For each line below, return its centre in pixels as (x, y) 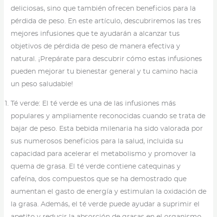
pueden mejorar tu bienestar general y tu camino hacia (104, 72)
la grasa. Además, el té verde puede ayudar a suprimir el (105, 205)
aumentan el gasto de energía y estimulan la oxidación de (108, 192)
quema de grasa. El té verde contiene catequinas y (95, 167)
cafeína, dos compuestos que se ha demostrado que (98, 179)
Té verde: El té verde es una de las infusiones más (93, 104)
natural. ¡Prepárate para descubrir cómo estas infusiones (106, 59)
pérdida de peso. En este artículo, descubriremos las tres (106, 22)
